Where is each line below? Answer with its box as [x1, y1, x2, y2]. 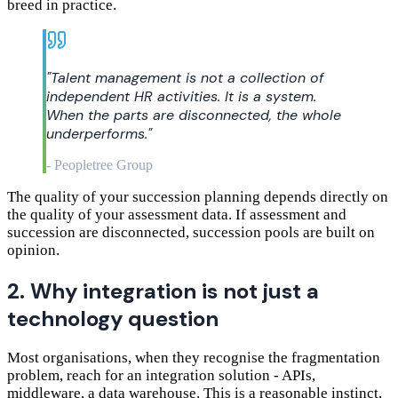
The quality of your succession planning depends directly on [7, 187, 388, 205]
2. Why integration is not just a [7, 276, 319, 305]
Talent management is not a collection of [51, 68, 323, 87]
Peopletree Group [54, 156, 153, 172]
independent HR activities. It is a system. [46, 86, 316, 106]
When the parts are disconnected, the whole [46, 105, 341, 124]
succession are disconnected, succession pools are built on [7, 223, 375, 241]
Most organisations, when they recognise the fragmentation [7, 349, 380, 367]
